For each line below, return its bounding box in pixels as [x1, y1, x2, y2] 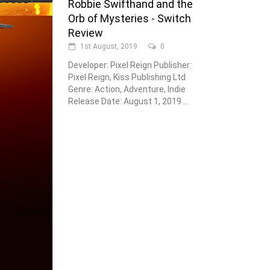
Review [68, 26, 103, 39]
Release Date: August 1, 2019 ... [68, 96, 189, 106]
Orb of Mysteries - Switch [68, 11, 191, 25]
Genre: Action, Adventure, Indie [68, 84, 186, 94]
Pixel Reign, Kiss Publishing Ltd [68, 72, 186, 82]
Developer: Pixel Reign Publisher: [68, 60, 192, 70]
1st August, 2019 [80, 42, 137, 51]
